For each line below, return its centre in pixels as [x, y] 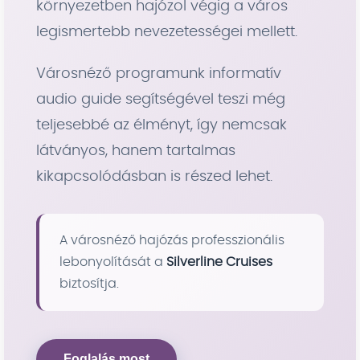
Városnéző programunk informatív [159, 74]
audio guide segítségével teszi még [161, 100]
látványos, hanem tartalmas [136, 151]
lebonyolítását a [113, 262]
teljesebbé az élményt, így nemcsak [162, 125]
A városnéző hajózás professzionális [172, 240]
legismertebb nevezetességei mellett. [167, 32]
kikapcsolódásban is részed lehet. [154, 177]
